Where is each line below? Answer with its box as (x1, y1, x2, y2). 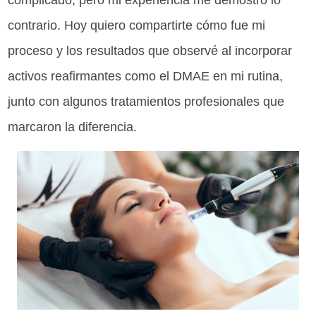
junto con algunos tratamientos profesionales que (8, 95, 285, 109)
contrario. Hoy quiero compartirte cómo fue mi (8, 18, 266, 33)
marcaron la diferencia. (8, 120, 138, 135)
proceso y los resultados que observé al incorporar (8, 44, 293, 59)
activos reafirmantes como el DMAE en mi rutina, (8, 69, 284, 84)
